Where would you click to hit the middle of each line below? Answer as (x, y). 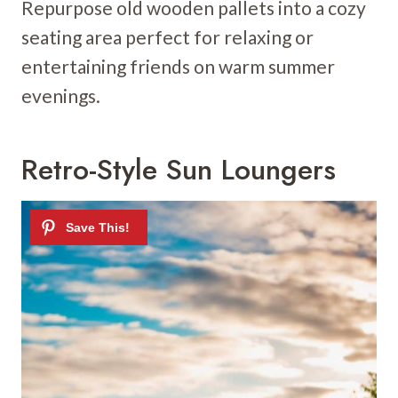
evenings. (61, 95)
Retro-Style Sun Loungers (179, 169)
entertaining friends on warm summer (178, 66)
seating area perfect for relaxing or (167, 36)
